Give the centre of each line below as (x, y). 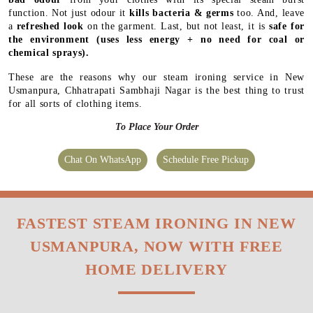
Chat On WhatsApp (103, 159)
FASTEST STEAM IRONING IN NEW (156, 223)
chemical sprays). (49, 52)
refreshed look (50, 26)
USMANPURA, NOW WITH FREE (156, 246)
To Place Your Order (156, 126)
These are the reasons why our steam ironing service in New (156, 77)
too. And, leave (269, 13)
